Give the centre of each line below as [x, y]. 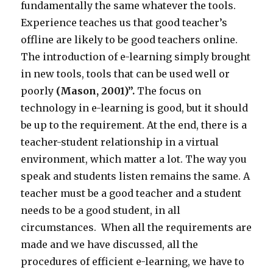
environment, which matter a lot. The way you [134, 159]
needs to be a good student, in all [101, 211]
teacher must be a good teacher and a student [131, 193]
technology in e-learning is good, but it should [135, 108]
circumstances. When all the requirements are [136, 228]
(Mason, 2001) [92, 91]
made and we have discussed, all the [110, 245]
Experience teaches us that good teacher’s [124, 23]
